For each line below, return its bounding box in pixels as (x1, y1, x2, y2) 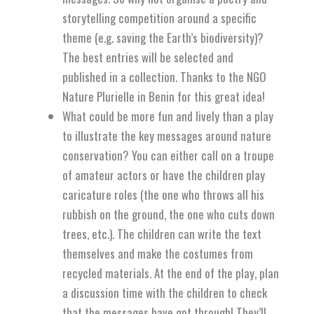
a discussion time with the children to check (62, 283, 268, 301)
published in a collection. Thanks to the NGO (62, 67, 267, 86)
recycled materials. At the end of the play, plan (62, 264, 280, 282)
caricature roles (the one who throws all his (62, 185, 265, 203)
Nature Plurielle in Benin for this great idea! (62, 87, 266, 105)
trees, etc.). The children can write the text (62, 224, 262, 243)
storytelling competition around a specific (62, 8, 257, 27)
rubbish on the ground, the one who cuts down (62, 205, 275, 223)
